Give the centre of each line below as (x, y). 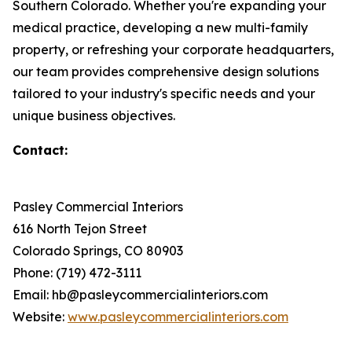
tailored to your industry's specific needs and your (164, 94)
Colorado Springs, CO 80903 (98, 251)
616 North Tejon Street (80, 229)
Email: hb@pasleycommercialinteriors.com (140, 295)
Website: (40, 317)
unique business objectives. (94, 116)
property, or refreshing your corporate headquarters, (173, 50)
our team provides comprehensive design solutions (166, 72)
